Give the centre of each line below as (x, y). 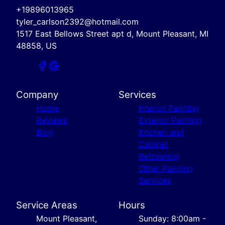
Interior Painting (169, 108)
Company (37, 94)
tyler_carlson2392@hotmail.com (77, 21)
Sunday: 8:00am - (172, 218)
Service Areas (47, 205)
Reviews (52, 120)
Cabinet (153, 144)
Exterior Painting (170, 120)
